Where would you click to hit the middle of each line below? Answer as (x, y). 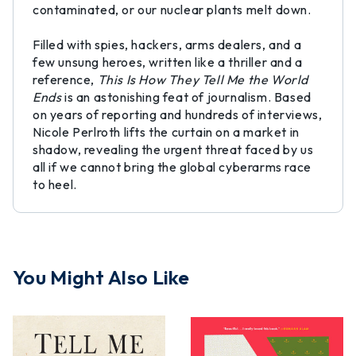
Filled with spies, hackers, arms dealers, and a (167, 44)
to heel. (55, 184)
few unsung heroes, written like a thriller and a (168, 62)
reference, (65, 79)
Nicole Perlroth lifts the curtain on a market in (166, 132)
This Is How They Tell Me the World (203, 79)
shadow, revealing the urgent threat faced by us (173, 149)
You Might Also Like (101, 277)
